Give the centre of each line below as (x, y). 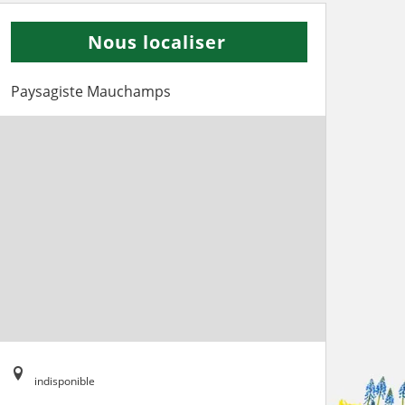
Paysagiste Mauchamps (91, 91)
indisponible (65, 381)
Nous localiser (157, 42)
